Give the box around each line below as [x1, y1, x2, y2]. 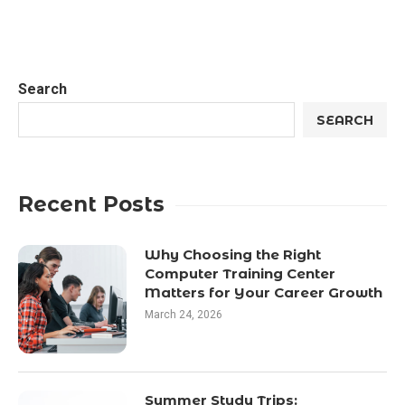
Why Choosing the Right [145, 246, 321, 263]
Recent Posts [18, 192, 165, 217]
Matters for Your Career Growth [145, 284, 382, 301]
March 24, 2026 [145, 308, 222, 321]
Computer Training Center [145, 265, 335, 282]
